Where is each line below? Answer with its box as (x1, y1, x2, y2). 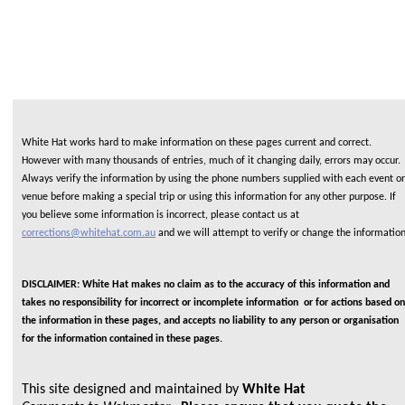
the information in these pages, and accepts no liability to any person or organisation (22, 316, 399, 327)
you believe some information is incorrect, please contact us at (22, 209, 299, 221)
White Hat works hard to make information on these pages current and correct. (22, 137, 372, 148)
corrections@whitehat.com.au (22, 227, 155, 239)
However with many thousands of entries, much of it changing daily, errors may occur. (22, 155, 400, 166)
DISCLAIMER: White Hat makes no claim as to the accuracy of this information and (22, 279, 390, 291)
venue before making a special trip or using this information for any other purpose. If (22, 191, 396, 202)
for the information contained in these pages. (22, 334, 222, 345)
